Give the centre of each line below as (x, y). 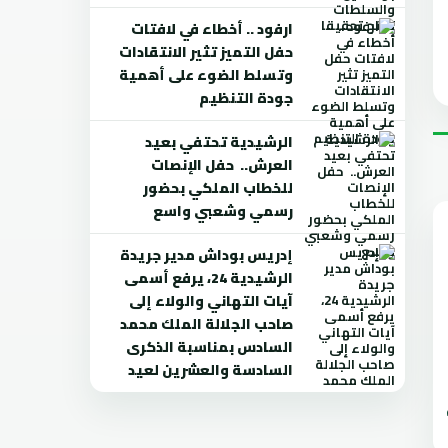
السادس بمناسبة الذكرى (209, 347)
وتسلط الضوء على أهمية (206, 75)
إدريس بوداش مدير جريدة (206, 255)
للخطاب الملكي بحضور (218, 188)
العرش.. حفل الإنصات (222, 165)
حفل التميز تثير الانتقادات (206, 52)
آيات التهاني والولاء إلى (211, 301)
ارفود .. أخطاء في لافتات (212, 29)
